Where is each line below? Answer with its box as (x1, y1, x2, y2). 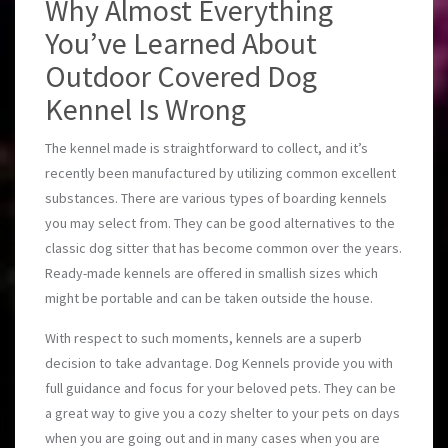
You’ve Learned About (45, 24, 317, 62)
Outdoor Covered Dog (45, 57, 317, 95)
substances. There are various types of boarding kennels (45, 189, 387, 207)
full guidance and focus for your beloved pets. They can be (45, 379, 396, 397)
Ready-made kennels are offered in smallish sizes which (45, 264, 378, 282)
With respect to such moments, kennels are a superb (45, 329, 362, 347)
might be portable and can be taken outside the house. (45, 289, 373, 307)
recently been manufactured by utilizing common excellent (45, 164, 396, 182)
